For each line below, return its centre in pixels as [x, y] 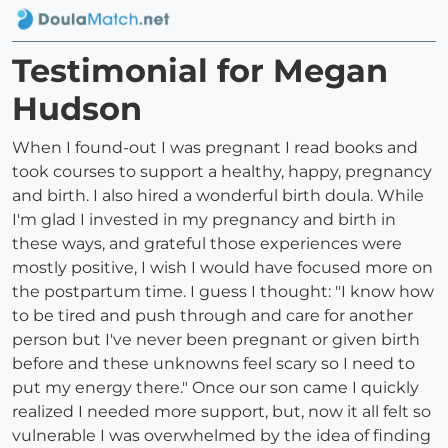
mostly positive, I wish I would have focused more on [222, 268]
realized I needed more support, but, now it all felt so [221, 412]
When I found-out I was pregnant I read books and [215, 148]
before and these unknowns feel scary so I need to [213, 364]
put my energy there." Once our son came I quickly [215, 388]
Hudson [77, 109]
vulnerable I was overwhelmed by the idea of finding [221, 436]
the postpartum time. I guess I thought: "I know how [223, 292]
